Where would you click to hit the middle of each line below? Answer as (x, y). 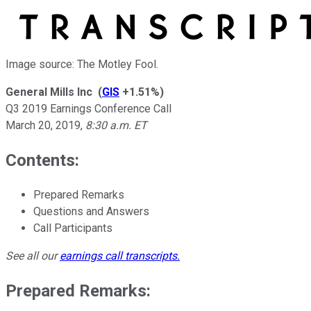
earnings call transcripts (118, 255)
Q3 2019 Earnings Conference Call (89, 108)
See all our (33, 255)
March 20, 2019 (43, 125)
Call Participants (73, 228)
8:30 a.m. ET (116, 125)
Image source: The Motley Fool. (82, 64)
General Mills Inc (49, 92)
